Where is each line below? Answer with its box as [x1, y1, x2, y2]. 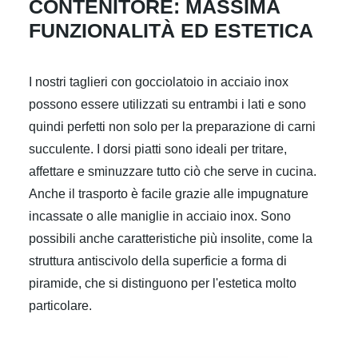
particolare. [29, 299, 92, 312]
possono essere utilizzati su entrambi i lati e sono [29, 97, 306, 111]
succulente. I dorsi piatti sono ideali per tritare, [29, 142, 287, 156]
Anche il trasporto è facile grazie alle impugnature [29, 187, 308, 201]
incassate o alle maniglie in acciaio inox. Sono [29, 209, 291, 223]
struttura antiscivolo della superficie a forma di [29, 254, 287, 268]
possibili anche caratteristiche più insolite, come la [29, 232, 312, 245]
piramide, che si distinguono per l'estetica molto [29, 276, 296, 290]
